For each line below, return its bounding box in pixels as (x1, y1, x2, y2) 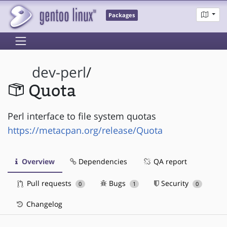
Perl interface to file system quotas (8, 109, 156, 122)
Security (159, 178, 191, 188)
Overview (20, 156, 55, 166)
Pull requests (25, 178, 73, 188)
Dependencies (77, 156, 127, 166)
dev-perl (32, 63, 87, 82)
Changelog (24, 199, 62, 209)
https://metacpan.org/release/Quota (8, 124, 163, 136)
